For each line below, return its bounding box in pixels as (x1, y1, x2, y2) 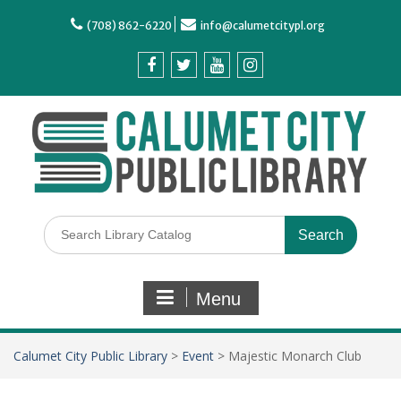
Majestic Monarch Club (228, 347, 362, 365)
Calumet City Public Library (13, 347, 167, 365)
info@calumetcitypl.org (200, 19, 325, 32)
